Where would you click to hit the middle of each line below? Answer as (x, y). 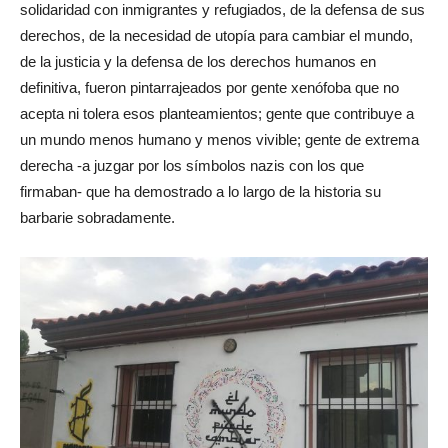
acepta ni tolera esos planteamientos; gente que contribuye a (217, 114)
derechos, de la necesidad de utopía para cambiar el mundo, (216, 36)
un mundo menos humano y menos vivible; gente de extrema (219, 140)
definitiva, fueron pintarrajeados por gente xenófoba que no (209, 88)
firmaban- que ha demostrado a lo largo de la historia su (200, 192)
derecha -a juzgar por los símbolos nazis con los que (192, 166)
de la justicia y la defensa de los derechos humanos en (198, 62)
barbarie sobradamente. (97, 218)
